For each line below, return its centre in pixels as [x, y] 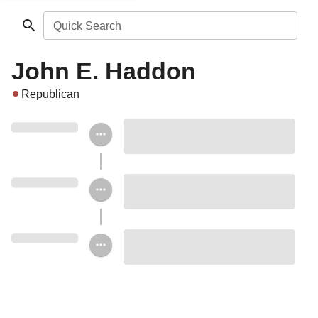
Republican [50, 94]
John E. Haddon [104, 71]
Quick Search [87, 26]
